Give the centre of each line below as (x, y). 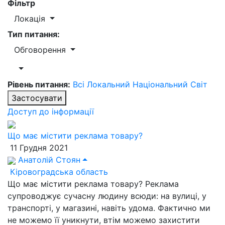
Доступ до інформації (51, 111)
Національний (161, 84)
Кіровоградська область (58, 172)
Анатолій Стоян (48, 160)
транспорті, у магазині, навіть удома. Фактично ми (109, 208)
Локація (31, 19)
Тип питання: (34, 34)
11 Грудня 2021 (38, 148)
